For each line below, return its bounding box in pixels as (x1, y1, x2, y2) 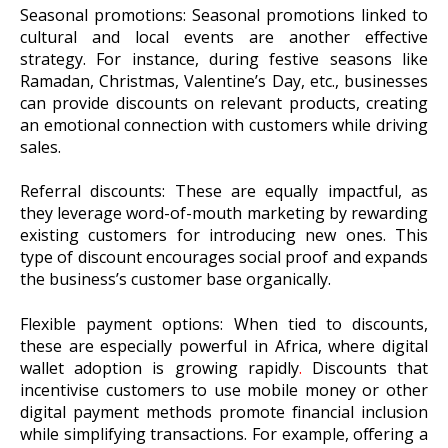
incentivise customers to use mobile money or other (20, 378, 428, 401)
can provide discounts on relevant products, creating (20, 91, 428, 114)
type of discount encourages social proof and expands (20, 246, 428, 269)
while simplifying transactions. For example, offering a (20, 422, 428, 445)
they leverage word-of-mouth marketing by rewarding (20, 202, 428, 225)
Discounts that (301, 356, 429, 379)
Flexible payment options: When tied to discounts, (20, 312, 428, 335)
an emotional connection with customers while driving (20, 113, 428, 136)
